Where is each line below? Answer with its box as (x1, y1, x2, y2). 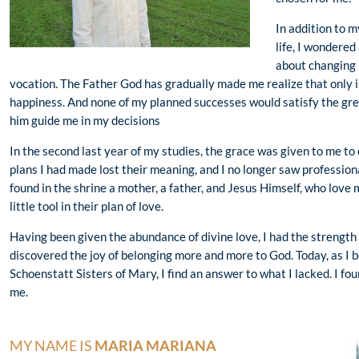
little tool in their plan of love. (10, 198, 163, 213)
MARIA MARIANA (95, 337, 216, 354)
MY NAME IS (10, 337, 95, 354)
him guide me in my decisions (10, 112, 160, 127)
